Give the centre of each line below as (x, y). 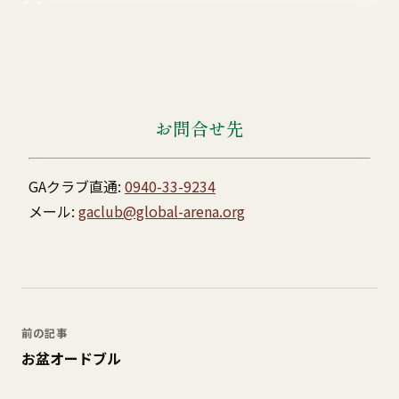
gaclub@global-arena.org (162, 211)
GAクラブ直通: (77, 186)
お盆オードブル (71, 358)
